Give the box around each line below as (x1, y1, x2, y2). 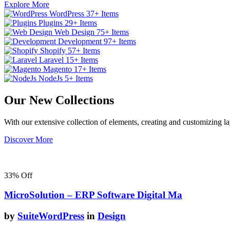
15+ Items (66, 55, 98, 64)
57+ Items (68, 46, 100, 55)
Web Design (54, 27, 94, 36)
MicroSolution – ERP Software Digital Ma (4, 189, 182, 201)
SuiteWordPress (17, 210, 84, 221)
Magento (43, 64, 72, 73)
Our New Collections (4, 93, 114, 107)
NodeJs (39, 73, 63, 83)
